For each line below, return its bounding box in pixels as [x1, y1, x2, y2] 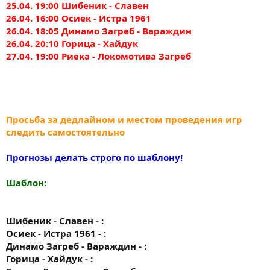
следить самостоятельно [6, 125, 125, 138]
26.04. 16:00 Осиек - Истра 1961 [6, 11, 151, 24]
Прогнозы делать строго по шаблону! [6, 151, 183, 163]
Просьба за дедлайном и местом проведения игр [6, 113, 242, 125]
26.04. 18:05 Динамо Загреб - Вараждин [6, 24, 192, 37]
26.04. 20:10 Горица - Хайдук [6, 37, 138, 49]
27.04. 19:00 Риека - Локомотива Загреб [6, 49, 191, 62]
